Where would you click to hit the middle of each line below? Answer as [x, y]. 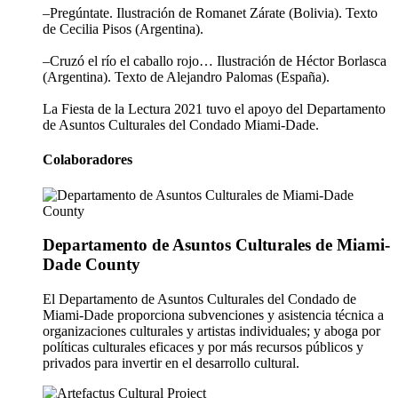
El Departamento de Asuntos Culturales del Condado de [199, 298]
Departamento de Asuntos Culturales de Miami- [216, 245]
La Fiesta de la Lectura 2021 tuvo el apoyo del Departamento [214, 108]
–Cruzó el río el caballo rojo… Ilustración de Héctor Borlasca [215, 60]
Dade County [92, 265]
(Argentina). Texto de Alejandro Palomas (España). [186, 76]
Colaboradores [88, 160]
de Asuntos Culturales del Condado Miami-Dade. [181, 124]
